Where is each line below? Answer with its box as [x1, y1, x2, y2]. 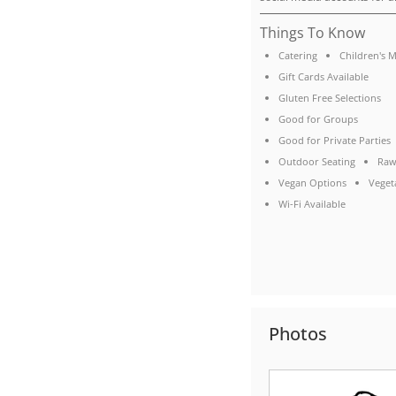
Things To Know [260, 23, 366, 43]
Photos [269, 322, 328, 346]
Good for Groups [278, 112, 358, 126]
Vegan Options [278, 176, 346, 190]
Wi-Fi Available [278, 197, 346, 211]
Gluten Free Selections [278, 91, 381, 105]
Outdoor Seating [278, 155, 355, 169]
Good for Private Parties [278, 133, 391, 148]
